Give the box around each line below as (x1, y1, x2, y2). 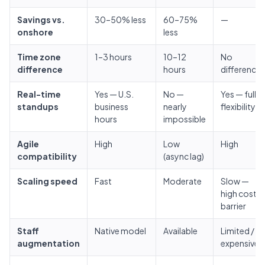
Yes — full (221, 89, 256, 99)
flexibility (221, 101, 256, 112)
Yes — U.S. (95, 89, 134, 99)
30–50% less (95, 14, 146, 25)
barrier (221, 201, 246, 211)
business (95, 101, 128, 112)
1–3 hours (95, 51, 132, 62)
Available (163, 225, 198, 236)
